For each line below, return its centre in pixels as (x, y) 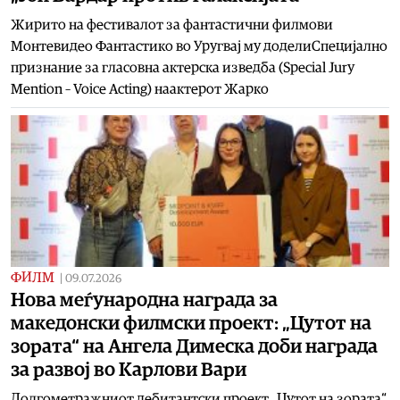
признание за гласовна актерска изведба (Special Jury (183, 67)
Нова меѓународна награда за (144, 300)
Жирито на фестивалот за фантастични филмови (172, 25)
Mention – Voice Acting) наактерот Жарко (140, 89)
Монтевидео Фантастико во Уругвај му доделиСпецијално (199, 46)
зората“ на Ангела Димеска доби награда (194, 346)
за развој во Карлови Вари (129, 369)
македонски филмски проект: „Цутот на (191, 323)
